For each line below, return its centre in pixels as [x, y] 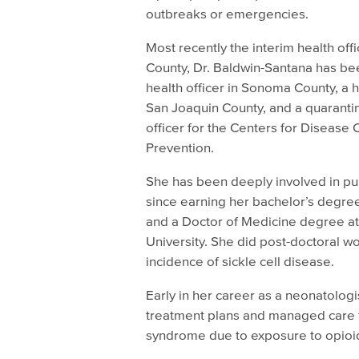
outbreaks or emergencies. [227, 14]
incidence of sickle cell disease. [240, 261]
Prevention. [180, 147]
